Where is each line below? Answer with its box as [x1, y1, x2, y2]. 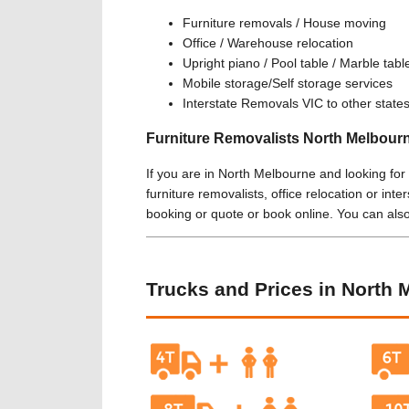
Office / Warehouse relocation [183, 36, 353, 50]
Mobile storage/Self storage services [183, 76, 393, 90]
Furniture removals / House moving [183, 16, 386, 30]
